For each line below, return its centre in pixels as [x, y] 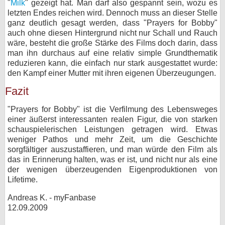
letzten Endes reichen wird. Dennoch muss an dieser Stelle [113, 13]
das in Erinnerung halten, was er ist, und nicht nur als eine [113, 159]
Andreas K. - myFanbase [52, 198]
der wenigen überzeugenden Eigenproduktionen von [113, 170]
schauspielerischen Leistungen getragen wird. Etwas [113, 129]
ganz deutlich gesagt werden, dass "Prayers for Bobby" [113, 23]
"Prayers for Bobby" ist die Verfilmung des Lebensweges [113, 109]
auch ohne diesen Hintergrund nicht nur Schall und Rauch [113, 33]
